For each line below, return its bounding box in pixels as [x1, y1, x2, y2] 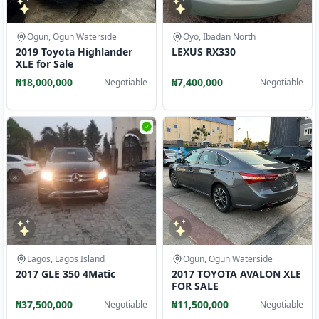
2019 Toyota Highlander [16, 45, 132, 58]
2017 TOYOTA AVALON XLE [172, 267, 301, 281]
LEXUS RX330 [172, 45, 236, 58]
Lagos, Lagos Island [27, 253, 105, 265]
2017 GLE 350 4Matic [16, 267, 115, 281]
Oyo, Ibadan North [183, 31, 256, 43]
